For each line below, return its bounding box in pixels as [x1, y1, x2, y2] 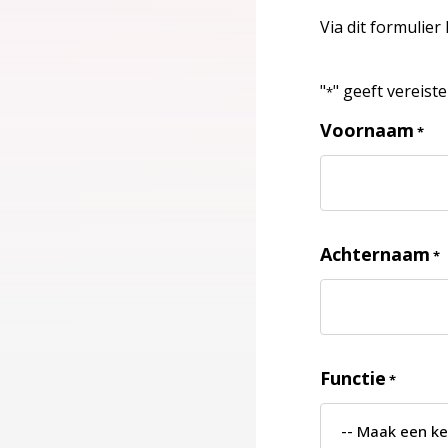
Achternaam [320, 242, 430, 266]
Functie [320, 366, 386, 390]
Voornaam [320, 118, 414, 142]
